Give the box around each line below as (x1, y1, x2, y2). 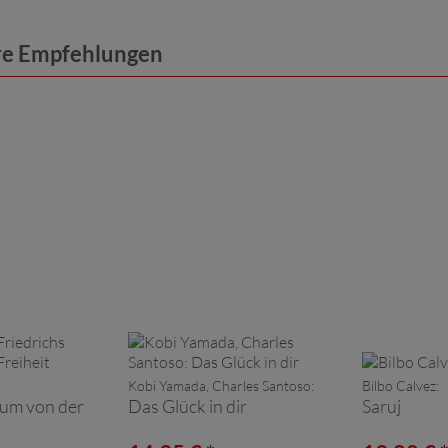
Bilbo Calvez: (362, 376, 439, 394)
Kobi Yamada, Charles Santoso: (128, 376, 314, 394)
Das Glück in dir (128, 394, 247, 417)
